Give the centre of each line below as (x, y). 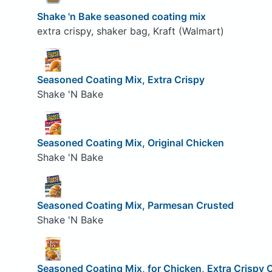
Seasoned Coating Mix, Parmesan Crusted (135, 206)
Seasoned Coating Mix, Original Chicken (130, 142)
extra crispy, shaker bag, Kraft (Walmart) (130, 31)
